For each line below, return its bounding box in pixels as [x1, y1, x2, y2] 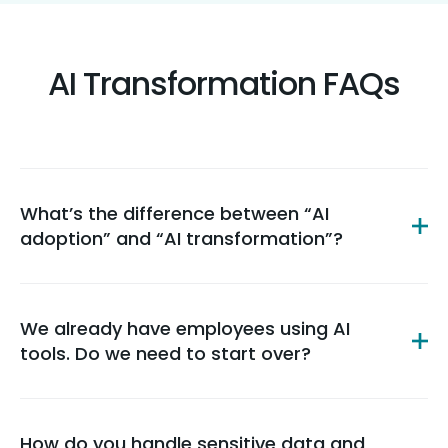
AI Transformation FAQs [48, 61, 400, 106]
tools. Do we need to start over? [20, 341, 311, 366]
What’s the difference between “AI [20, 201, 329, 226]
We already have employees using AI [20, 316, 350, 341]
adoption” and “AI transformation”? [20, 226, 343, 251]
